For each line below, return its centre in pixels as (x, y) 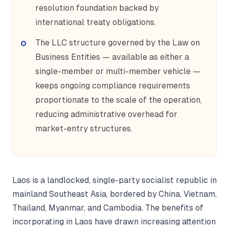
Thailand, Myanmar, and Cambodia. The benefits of (108, 208)
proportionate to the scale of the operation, (119, 100)
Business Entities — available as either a (112, 57)
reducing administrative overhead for (106, 114)
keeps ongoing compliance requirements (113, 86)
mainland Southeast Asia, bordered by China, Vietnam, (114, 194)
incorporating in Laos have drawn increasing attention (114, 222)
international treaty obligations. (96, 22)
